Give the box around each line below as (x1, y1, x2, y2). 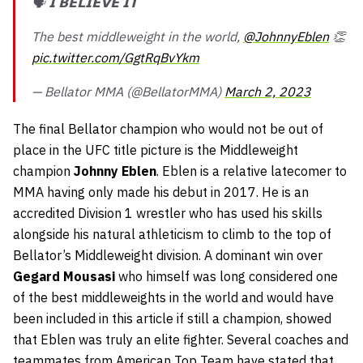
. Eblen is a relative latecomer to (156, 162, 347, 179)
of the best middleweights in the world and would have (13, 288, 334, 305)
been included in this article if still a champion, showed (13, 310, 331, 327)
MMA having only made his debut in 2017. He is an (13, 183, 309, 200)
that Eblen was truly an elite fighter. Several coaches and (13, 331, 348, 348)
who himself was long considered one (115, 267, 338, 284)
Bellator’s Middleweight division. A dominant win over (13, 246, 322, 263)
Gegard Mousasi (13, 267, 115, 284)
